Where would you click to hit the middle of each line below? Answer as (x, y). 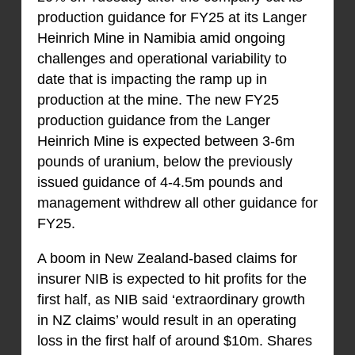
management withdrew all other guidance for (177, 203)
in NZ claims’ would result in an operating (166, 321)
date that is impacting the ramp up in (152, 80)
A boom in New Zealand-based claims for (167, 259)
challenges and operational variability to (162, 59)
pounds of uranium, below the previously (164, 162)
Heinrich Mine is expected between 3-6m (166, 141)
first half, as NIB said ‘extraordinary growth (171, 300)
